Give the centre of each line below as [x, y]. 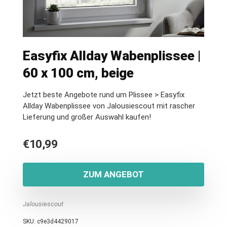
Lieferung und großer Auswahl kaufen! [87, 117]
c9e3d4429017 [58, 221]
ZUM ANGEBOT [113, 174]
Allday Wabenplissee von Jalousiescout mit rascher [109, 106]
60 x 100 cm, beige [78, 73]
